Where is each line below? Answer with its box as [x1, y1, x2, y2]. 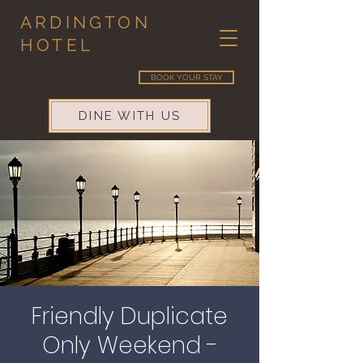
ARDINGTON [20, 12, 151, 32]
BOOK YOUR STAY [150, 73, 223, 82]
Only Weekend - [41, 330, 218, 361]
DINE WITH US [79, 109, 181, 123]
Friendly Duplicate [32, 301, 228, 332]
